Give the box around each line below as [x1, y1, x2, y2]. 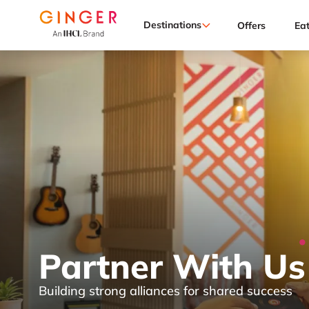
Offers [237, 19, 266, 32]
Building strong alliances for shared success [39, 283, 292, 299]
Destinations [143, 19, 201, 32]
